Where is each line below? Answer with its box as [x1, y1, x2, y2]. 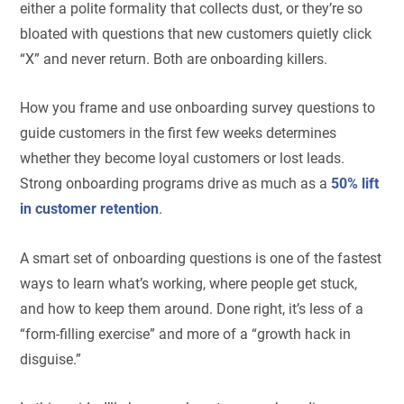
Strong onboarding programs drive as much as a [20, 175, 332, 193]
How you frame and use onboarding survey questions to [20, 99, 376, 117]
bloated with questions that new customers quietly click [20, 24, 372, 42]
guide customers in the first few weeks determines [20, 124, 337, 142]
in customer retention [20, 200, 160, 218]
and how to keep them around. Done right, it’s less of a [20, 299, 364, 317]
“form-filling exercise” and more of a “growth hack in [20, 325, 352, 343]
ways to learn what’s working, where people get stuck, [20, 274, 358, 292]
